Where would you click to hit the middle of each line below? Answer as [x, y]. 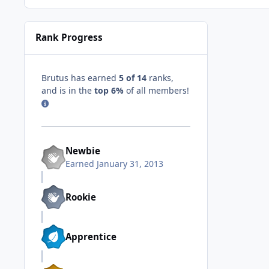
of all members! [156, 90]
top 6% [109, 90]
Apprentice [91, 236]
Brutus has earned [80, 77]
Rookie [81, 197]
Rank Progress [69, 38]
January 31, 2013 [130, 164]
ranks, [160, 77]
